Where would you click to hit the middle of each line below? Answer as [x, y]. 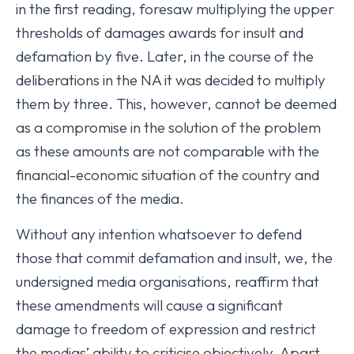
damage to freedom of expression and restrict [166, 328]
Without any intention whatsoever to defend [159, 233]
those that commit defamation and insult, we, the [174, 257]
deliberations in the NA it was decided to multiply [171, 79]
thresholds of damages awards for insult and [160, 32]
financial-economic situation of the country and [168, 174]
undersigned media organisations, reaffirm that [168, 281]
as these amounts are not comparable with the [168, 151]
